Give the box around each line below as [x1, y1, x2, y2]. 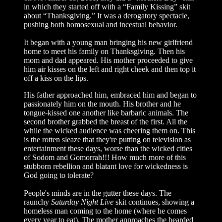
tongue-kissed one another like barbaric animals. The [24, 109, 188, 117]
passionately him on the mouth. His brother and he [24, 100, 181, 108]
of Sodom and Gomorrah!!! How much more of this [24, 153, 186, 162]
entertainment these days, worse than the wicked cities [24, 144, 192, 153]
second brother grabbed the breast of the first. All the [24, 117, 187, 126]
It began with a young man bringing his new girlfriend [24, 38, 193, 47]
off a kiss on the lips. [24, 74, 88, 82]
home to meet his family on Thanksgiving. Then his [24, 47, 185, 55]
